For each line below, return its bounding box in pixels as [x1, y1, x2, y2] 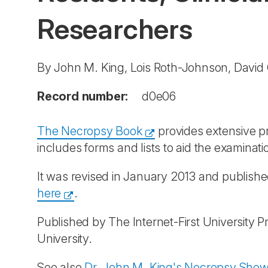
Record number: [37, 89, 129, 103]
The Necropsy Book [37, 124, 142, 138]
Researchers [37, 12, 193, 45]
